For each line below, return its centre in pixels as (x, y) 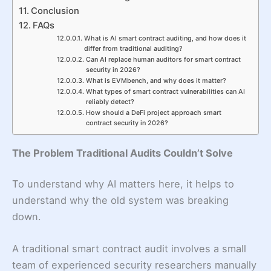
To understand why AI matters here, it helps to (123, 184)
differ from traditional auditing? (133, 49)
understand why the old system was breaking (120, 201)
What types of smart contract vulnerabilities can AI (165, 92)
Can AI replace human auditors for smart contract (163, 60)
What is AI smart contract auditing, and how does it (165, 39)
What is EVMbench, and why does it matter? (156, 81)
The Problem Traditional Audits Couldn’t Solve (122, 153)
